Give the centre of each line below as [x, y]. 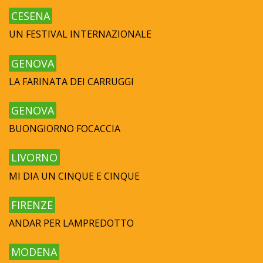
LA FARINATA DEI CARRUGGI [71, 81]
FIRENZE [32, 205]
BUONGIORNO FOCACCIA [65, 129]
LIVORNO [34, 158]
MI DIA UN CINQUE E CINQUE [74, 176]
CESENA [31, 16]
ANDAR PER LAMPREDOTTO [71, 223]
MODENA [34, 252]
